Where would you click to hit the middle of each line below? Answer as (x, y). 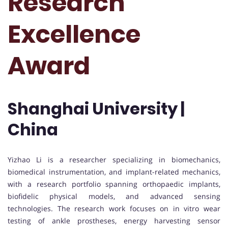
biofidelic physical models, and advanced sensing (114, 196)
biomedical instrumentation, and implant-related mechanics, (114, 172)
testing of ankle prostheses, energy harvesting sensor (114, 220)
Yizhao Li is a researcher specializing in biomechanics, (114, 159)
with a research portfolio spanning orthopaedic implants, (114, 184)
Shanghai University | (96, 109)
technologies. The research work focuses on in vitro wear (114, 208)
